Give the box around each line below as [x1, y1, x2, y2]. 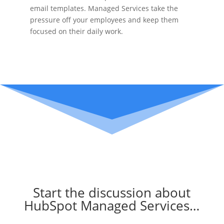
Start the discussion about [33, 183, 191, 201]
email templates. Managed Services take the [29, 3, 178, 13]
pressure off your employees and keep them [29, 15, 178, 24]
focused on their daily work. [29, 26, 123, 36]
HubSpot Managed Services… [24, 196, 200, 214]
